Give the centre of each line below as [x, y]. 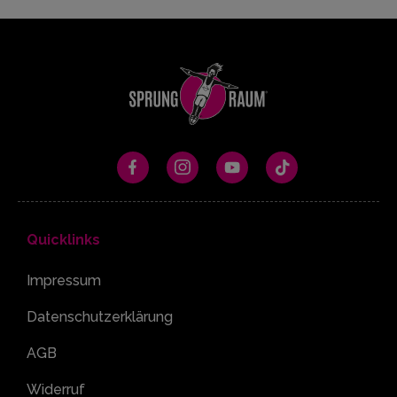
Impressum [64, 280]
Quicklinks [63, 239]
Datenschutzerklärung [100, 316]
